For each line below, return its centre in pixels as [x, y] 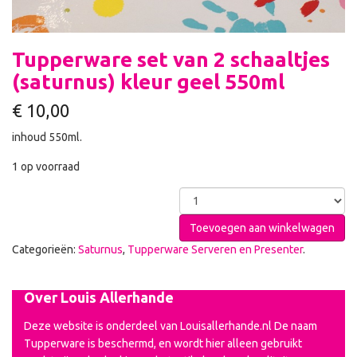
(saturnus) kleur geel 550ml [148, 81]
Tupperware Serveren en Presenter [215, 249]
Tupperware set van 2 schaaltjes [171, 59]
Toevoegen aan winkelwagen [262, 228]
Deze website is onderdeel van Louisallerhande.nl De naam [171, 326]
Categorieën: [45, 249]
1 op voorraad [46, 166]
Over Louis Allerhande [99, 297]
